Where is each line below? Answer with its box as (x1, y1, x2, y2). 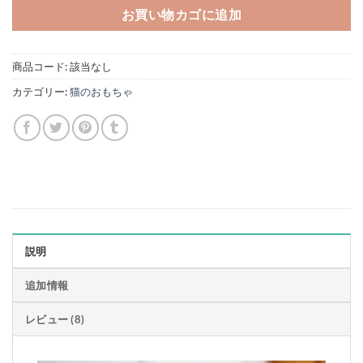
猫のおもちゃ (70, 85, 133, 99)
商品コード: (12, 60, 70, 74)
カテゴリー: (12, 85, 70, 99)
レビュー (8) (25, 313, 85, 327)
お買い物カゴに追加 (121, 6, 242, 22)
